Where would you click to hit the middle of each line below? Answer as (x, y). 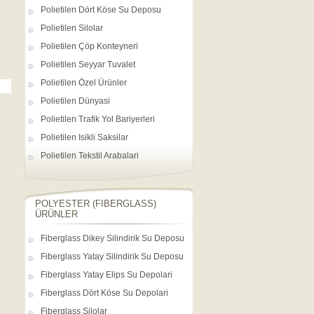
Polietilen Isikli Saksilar (84, 137)
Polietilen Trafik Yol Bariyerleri (98, 119)
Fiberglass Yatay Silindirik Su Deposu (112, 257)
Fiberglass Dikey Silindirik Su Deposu (112, 238)
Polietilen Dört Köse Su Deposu (101, 10)
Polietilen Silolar (72, 28)
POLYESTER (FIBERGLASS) (96, 204)
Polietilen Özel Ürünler (84, 83)
